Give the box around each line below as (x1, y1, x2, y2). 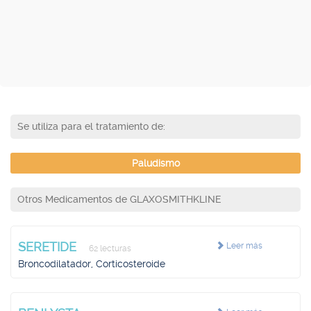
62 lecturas (87, 244, 131, 253)
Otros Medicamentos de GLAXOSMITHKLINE (17, 194, 221, 205)
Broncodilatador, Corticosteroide (18, 258, 165, 269)
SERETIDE (18, 239, 80, 254)
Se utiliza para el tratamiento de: (17, 121, 165, 132)
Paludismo (131, 158, 180, 169)
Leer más (224, 241, 262, 251)
